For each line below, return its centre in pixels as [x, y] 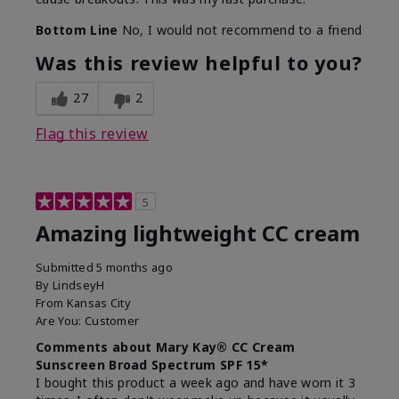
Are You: [60, 321]
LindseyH [78, 285]
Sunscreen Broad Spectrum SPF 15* [152, 365]
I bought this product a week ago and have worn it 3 [196, 383]
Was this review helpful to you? [199, 63]
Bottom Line [77, 30]
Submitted [66, 268]
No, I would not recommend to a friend [240, 30]
